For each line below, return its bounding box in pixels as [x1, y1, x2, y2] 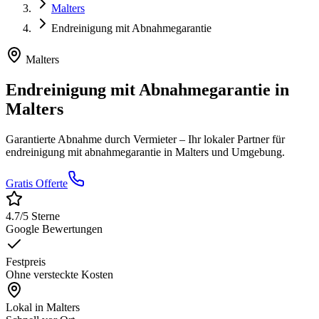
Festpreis [6, 256, 46, 268]
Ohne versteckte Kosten [6, 268, 113, 281]
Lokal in [6, 301, 46, 314]
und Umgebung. [209, 146, 285, 159]
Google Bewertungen [6, 223, 103, 236]
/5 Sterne [20, 210, 60, 223]
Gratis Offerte [6, 177, 68, 190]
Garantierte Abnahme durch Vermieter [6, 133, 177, 146]
